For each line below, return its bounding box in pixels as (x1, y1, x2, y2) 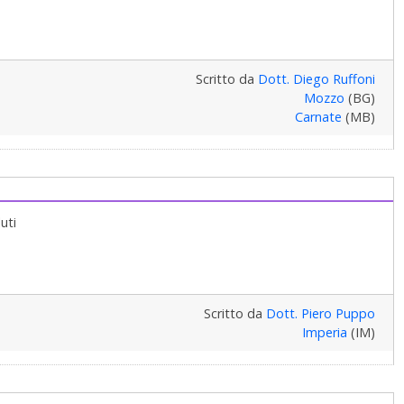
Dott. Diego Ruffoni (257, 69, 375, 87)
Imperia (301, 323, 347, 341)
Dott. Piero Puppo (265, 304, 375, 322)
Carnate (294, 107, 342, 125)
